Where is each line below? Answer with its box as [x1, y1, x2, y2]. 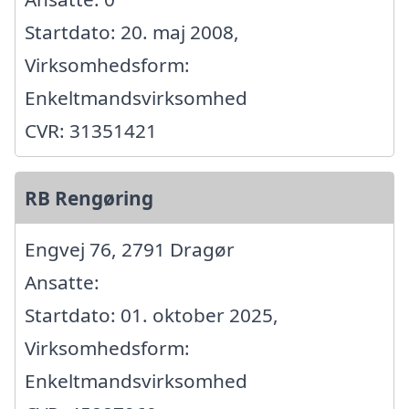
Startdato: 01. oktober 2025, [25, 301, 278, 328]
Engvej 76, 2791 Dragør [25, 236, 235, 262]
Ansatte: [25, 268, 100, 295]
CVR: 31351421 [25, 117, 157, 143]
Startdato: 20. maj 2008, [25, 18, 239, 45]
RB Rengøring [25, 184, 153, 211]
